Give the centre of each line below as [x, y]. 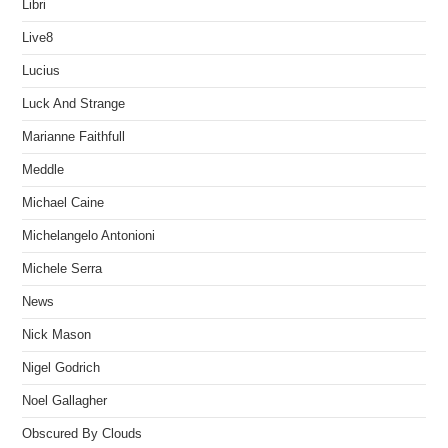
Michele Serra [62, 268]
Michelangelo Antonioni [89, 235]
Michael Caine [63, 202]
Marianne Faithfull [74, 136]
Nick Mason [57, 334]
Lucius [41, 70]
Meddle [43, 169]
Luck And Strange [74, 103]
